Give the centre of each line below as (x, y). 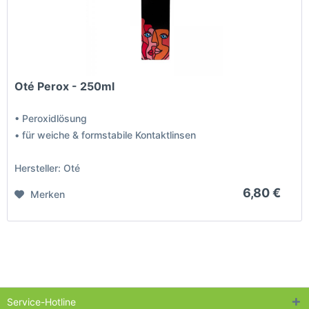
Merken (48, 195)
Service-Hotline (41, 301)
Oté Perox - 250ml (65, 87)
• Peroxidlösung (51, 119)
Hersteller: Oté (48, 168)
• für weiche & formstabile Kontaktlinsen (106, 135)
